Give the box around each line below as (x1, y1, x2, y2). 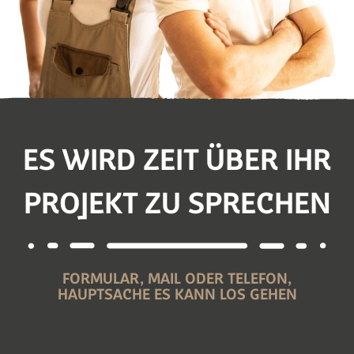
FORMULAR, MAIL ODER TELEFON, (62, 272, 292, 288)
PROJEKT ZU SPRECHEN (23, 190, 331, 222)
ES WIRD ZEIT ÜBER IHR (23, 147, 331, 179)
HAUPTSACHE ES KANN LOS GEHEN (57, 288, 297, 304)
